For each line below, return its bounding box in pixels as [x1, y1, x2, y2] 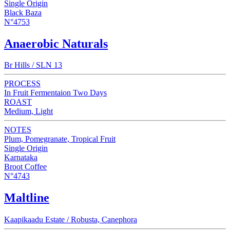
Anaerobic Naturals [4, 36, 108, 50]
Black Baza [4, 8, 42, 17]
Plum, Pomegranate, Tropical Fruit [4, 135, 116, 144]
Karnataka [4, 153, 37, 162]
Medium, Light [4, 107, 53, 116]
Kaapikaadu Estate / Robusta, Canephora [4, 215, 137, 224]
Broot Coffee [4, 162, 47, 171]
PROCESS [4, 79, 41, 88]
